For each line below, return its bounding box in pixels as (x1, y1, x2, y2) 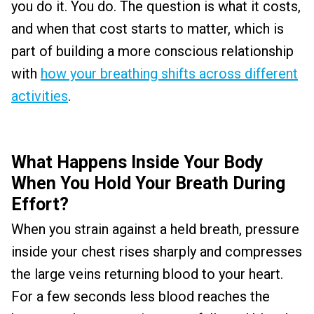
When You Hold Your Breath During (11, 173, 285, 193)
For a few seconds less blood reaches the (11, 288, 270, 305)
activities (11, 88, 68, 104)
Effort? (11, 194, 69, 214)
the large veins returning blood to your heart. (11, 266, 283, 282)
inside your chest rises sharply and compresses (11, 243, 302, 260)
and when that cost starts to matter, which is (11, 20, 284, 37)
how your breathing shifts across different (41, 65, 298, 82)
